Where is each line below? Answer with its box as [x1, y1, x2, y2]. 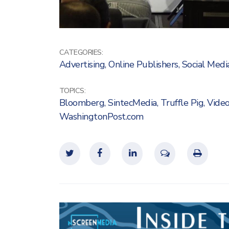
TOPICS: [59, 85, 85, 96]
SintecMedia [108, 96, 157, 109]
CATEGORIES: [59, 47, 103, 57]
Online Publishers [108, 58, 178, 71]
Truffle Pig [160, 96, 203, 109]
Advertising [59, 58, 105, 71]
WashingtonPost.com [59, 110, 144, 123]
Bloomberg [59, 96, 104, 109]
